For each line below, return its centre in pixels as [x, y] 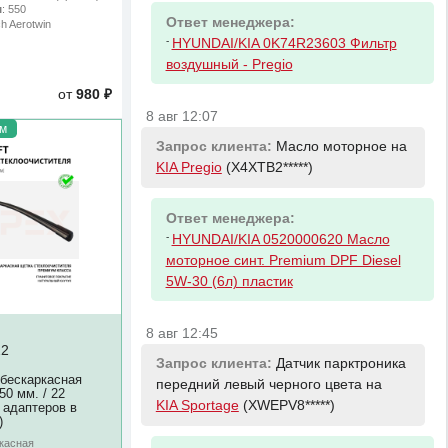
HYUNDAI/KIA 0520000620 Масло [280, 239]
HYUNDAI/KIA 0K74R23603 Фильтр [284, 43]
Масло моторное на [341, 147]
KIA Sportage [197, 406]
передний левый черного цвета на [268, 385]
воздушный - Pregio [229, 64]
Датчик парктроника [340, 364]
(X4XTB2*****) [267, 168]
